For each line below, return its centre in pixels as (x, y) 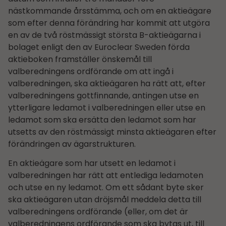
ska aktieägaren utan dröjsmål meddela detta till (105, 200)
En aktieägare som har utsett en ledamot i (92, 163)
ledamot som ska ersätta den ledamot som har (102, 120)
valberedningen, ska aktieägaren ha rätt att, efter (107, 84)
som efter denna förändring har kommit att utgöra (109, 23)
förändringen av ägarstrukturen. (72, 144)
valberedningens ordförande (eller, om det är (98, 212)
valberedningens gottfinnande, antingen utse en (103, 96)
